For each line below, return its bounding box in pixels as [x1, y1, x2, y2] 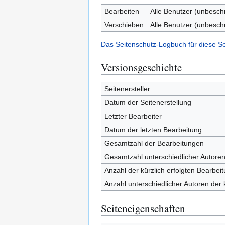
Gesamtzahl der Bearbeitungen [104, 139, 204, 147]
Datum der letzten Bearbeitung [104, 126, 202, 134]
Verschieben [104, 21, 144, 29]
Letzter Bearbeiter [104, 112, 162, 120]
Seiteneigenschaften [101, 201, 185, 215]
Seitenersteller [104, 85, 150, 93]
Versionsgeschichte [101, 60, 182, 74]
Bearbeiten [104, 7, 139, 15]
